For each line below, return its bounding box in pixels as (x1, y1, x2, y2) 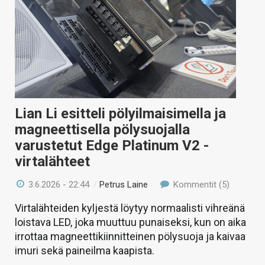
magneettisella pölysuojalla (15, 121, 190, 138)
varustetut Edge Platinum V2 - (15, 137, 209, 154)
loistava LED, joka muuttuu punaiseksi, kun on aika (15, 216, 246, 229)
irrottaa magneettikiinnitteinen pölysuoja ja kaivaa (15, 230, 245, 243)
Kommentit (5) (170, 179, 230, 190)
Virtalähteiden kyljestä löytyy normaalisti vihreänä (15, 202, 245, 215)
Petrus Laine (99, 179, 148, 190)
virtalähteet (15, 153, 90, 170)
